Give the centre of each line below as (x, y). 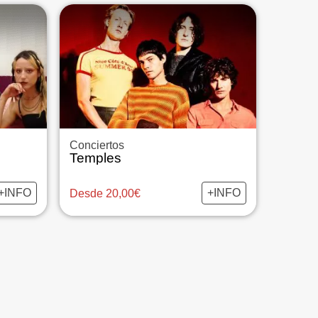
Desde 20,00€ (105, 193)
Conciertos (97, 145)
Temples (95, 158)
